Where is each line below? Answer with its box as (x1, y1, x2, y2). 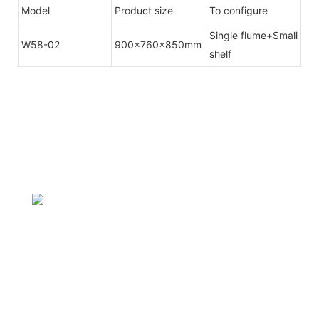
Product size (115, 4, 173, 17)
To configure (209, 4, 268, 17)
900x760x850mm (115, 38, 202, 51)
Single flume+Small (209, 29, 298, 42)
